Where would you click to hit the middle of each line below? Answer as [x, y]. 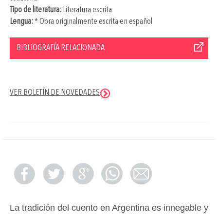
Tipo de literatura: [36, 10]
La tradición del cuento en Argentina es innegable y [109, 208]
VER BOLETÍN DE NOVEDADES [55, 93]
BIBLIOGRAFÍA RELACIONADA [61, 48]
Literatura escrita [87, 10]
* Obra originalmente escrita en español [93, 22]
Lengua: [21, 22]
